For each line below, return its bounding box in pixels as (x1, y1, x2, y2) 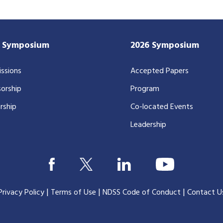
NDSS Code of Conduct (102, 186, 181, 199)
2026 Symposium (130, 38, 199, 53)
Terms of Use (50, 186, 96, 199)
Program (130, 82, 159, 96)
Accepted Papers (130, 64, 189, 78)
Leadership (130, 118, 166, 131)
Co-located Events (130, 100, 193, 113)
